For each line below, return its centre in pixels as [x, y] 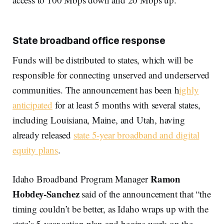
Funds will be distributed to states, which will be [103, 60]
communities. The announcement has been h [96, 90]
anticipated [32, 105]
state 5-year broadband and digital [136, 135]
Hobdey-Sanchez [47, 194]
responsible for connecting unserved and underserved [111, 75]
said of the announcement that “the [146, 194]
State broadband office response [89, 41]
